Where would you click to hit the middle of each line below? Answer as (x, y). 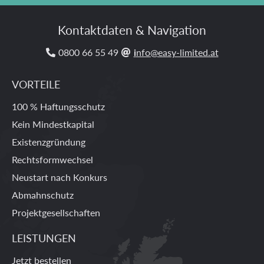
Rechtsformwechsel (52, 159)
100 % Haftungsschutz (58, 106)
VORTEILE (36, 84)
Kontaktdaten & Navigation (132, 30)
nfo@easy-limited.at (177, 52)
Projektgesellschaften (56, 212)
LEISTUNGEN (44, 238)
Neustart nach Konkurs (60, 177)
